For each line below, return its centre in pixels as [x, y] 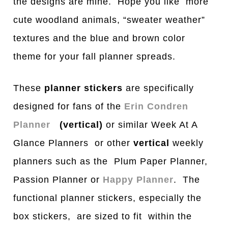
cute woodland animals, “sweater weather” [109, 20]
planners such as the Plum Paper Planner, [111, 162]
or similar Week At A [152, 125]
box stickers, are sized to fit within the [103, 217]
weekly [187, 143]
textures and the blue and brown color [99, 38]
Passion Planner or [58, 180]
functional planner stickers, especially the [108, 198]
